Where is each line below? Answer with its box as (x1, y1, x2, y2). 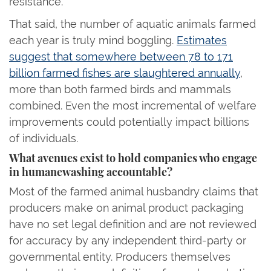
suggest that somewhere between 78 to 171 (9, 50, 233, 63)
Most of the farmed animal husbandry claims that (9, 184, 258, 198)
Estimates (177, 33, 227, 47)
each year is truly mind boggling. (9, 33, 177, 47)
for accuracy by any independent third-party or (9, 233, 246, 247)
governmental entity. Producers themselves (9, 250, 230, 263)
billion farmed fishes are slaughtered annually (9, 66, 240, 79)
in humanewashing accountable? (9, 167, 175, 178)
